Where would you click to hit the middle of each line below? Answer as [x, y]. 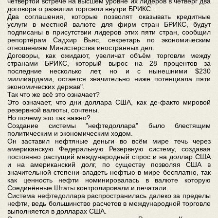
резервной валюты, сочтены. [53, 110]
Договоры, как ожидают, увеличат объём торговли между [109, 55]
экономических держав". [46, 86]
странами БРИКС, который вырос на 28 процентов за [109, 63]
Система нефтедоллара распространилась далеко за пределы [109, 195]
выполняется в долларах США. [57, 211]
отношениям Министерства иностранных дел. [81, 47]
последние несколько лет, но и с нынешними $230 [109, 71]
